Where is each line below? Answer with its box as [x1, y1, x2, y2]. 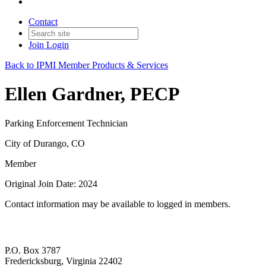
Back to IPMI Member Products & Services [5, 60, 168, 70]
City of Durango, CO [5, 138, 85, 148]
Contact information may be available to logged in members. [5, 198, 230, 209]
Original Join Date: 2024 [5, 178, 97, 189]
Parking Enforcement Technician [5, 118, 128, 128]
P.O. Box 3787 [5, 245, 61, 256]
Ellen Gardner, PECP [5, 83, 180, 105]
